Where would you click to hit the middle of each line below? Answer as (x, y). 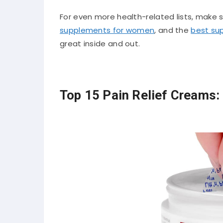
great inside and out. (100, 43)
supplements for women (107, 30)
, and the (173, 30)
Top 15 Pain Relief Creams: (140, 95)
